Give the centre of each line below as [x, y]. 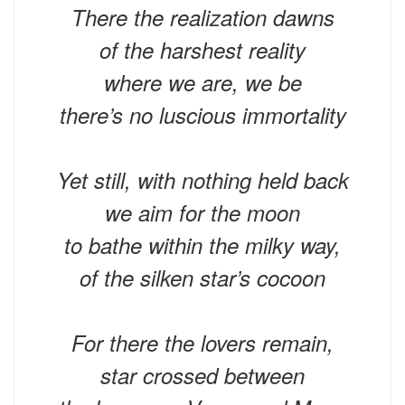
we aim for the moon [202, 212]
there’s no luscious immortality [202, 114]
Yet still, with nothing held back [202, 179]
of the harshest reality [202, 49]
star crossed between [202, 375]
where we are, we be [202, 82]
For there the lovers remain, [202, 342]
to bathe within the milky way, [202, 245]
